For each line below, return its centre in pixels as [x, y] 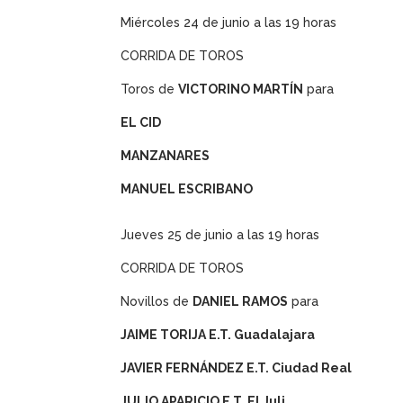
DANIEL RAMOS [241, 302]
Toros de [150, 90]
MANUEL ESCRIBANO [187, 189]
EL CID [141, 123]
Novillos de [157, 302]
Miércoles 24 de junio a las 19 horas [229, 23]
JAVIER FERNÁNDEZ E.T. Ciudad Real [237, 368]
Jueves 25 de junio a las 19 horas [220, 235]
